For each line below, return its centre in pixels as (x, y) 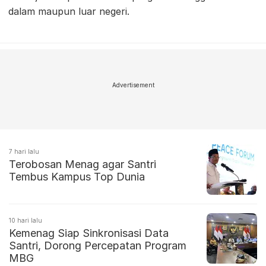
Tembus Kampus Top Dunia (77, 177)
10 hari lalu (26, 221)
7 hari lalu (24, 152)
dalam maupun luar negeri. (69, 12)
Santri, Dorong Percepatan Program (98, 246)
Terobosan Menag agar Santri (83, 164)
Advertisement (133, 85)
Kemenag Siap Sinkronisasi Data (89, 233)
